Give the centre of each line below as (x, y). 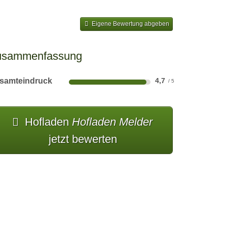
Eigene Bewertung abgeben (130, 24)
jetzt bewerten (83, 139)
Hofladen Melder (112, 122)
